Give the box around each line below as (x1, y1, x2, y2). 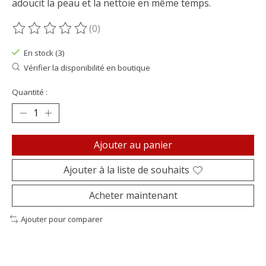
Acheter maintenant (88, 189, 178, 202)
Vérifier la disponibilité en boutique (23, 62, 150, 73)
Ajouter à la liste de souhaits (64, 163, 189, 177)
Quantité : (12, 87, 47, 98)
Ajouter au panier (94, 138, 172, 152)
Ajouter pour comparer (20, 214, 103, 225)
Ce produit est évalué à (12, 28, 116, 42)
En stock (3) (23, 47, 65, 59)
